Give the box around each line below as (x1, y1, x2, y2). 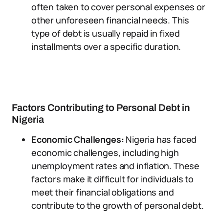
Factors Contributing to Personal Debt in (12, 102, 190, 113)
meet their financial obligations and (31, 186, 174, 198)
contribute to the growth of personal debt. (31, 199, 204, 211)
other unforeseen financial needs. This (31, 14, 190, 26)
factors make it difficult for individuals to (31, 173, 194, 185)
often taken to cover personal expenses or (31, 1, 205, 13)
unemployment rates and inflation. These (31, 160, 199, 172)
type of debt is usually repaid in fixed (31, 27, 180, 39)
